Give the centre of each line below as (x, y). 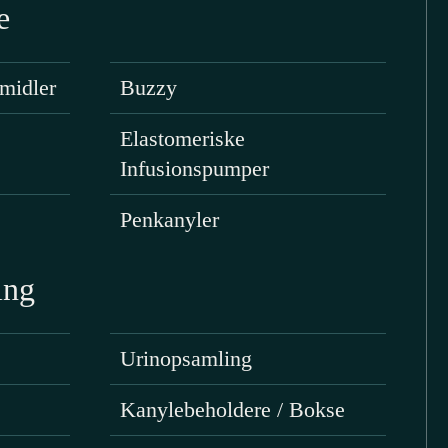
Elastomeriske (182, 138)
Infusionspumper (194, 168)
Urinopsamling (185, 358)
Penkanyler (169, 219)
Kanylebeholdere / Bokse (232, 409)
